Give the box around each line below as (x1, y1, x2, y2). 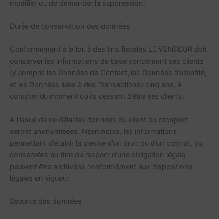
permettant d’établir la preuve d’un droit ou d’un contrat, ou (10, 138, 202, 148)
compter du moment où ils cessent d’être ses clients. (10, 92, 184, 101)
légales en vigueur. (10, 174, 70, 183)
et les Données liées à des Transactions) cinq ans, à (10, 80, 181, 89)
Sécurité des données (10, 197, 82, 206)
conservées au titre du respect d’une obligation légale (10, 150, 185, 159)
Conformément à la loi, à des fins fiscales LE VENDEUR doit (10, 45, 207, 54)
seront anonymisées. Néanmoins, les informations (10, 127, 177, 136)
